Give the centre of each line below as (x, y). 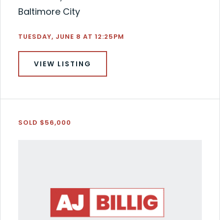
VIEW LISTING (62, 64)
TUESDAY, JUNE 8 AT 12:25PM (71, 37)
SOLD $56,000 (44, 123)
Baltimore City (49, 12)
